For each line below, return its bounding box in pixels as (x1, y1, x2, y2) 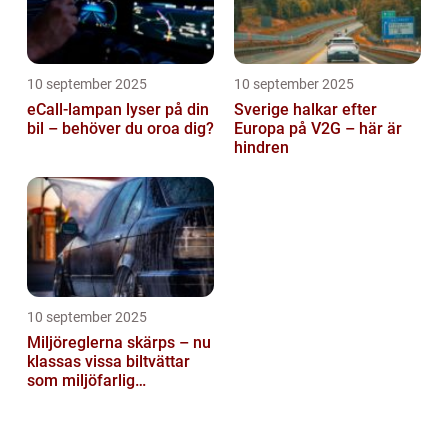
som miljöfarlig (27, 370, 135, 390)
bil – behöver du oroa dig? (27, 118, 214, 138)
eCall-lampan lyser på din (27, 99, 209, 119)
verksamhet (27, 389, 112, 409)
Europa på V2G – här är (234, 118, 402, 138)
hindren (234, 137, 289, 157)
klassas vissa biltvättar (27, 351, 190, 371)
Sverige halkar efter (234, 99, 377, 119)
